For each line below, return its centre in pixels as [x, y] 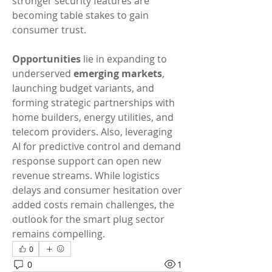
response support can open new [87, 161]
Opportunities [46, 59]
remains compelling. [59, 234]
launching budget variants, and [83, 88]
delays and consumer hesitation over [97, 190]
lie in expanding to [124, 59]
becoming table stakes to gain [80, 15]
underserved [43, 73]
